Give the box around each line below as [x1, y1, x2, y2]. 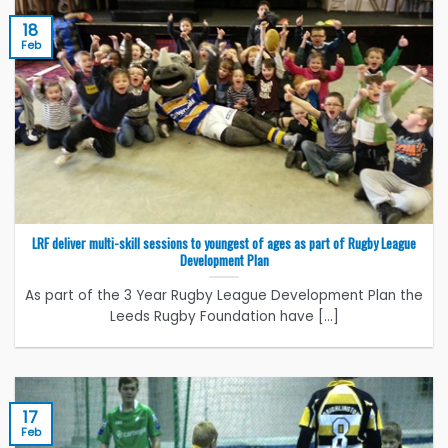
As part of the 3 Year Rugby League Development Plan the [25, 285, 423, 305]
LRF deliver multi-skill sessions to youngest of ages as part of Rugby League [32, 232, 416, 253]
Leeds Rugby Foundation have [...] [109, 306, 339, 326]
